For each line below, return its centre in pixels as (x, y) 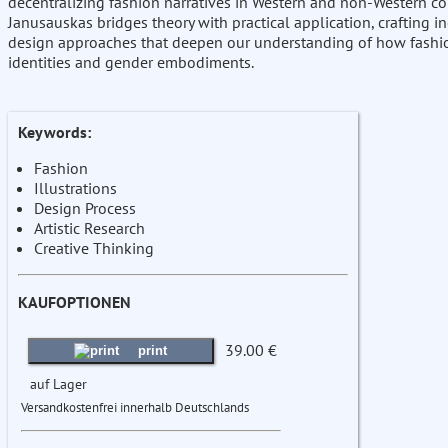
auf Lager (58, 384)
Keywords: (54, 132)
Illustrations (75, 188)
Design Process (85, 208)
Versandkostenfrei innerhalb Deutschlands (135, 408)
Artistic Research (89, 228)
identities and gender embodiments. (131, 62)
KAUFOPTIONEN (74, 302)
